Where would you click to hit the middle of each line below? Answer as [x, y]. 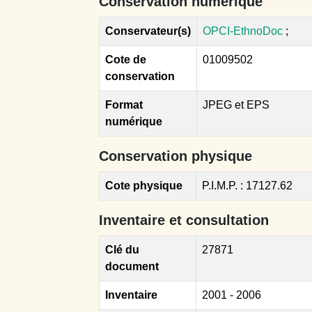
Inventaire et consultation [184, 220]
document [132, 266]
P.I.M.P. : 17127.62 [247, 185]
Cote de [126, 59]
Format [124, 104]
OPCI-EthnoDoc [243, 31]
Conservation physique [175, 156]
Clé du [122, 249]
